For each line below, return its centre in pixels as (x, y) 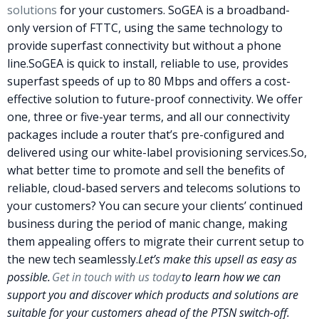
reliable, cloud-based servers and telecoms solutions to (154, 188)
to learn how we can (230, 277)
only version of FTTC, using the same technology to (145, 27)
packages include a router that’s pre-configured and (146, 134)
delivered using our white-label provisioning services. (149, 152)
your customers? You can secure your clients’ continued (155, 205)
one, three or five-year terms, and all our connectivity (148, 116)
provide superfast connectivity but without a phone (144, 45)
